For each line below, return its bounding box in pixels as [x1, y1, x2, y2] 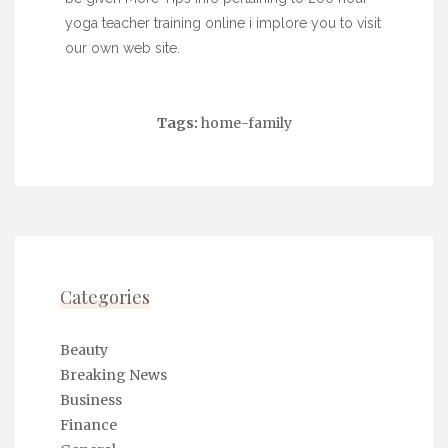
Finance [60, 416, 117, 435]
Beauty [60, 341, 108, 360]
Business [60, 391, 122, 410]
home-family [200, 114, 292, 133]
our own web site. [65, 40, 180, 57]
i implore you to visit [245, 15, 381, 32]
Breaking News [60, 366, 167, 385]
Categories [60, 285, 150, 310]
